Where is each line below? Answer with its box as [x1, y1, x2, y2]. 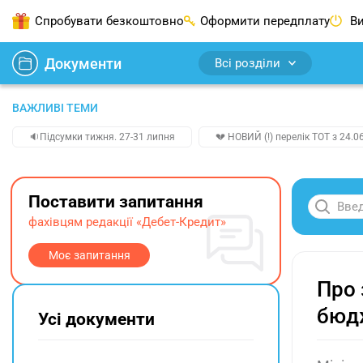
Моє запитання [48, 249, 130, 262]
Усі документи [38, 310, 155, 329]
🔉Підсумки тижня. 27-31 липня [29, 131, 175, 143]
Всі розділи [215, 56, 280, 70]
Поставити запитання [28, 192, 203, 211]
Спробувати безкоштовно [35, 14, 184, 28]
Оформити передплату [200, 14, 330, 28]
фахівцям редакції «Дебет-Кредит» [28, 215, 226, 229]
